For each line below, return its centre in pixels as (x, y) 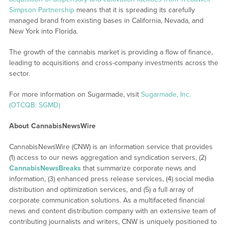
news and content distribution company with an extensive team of (112, 211)
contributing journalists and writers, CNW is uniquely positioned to (113, 222)
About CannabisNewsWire (52, 126)
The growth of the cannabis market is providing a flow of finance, (111, 52)
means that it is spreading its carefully (134, 10)
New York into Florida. (43, 32)
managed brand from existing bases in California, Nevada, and (106, 21)
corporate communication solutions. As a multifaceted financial (107, 201)
